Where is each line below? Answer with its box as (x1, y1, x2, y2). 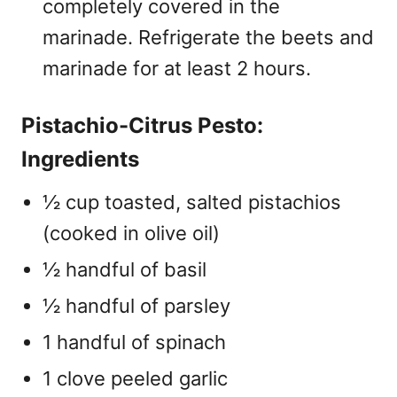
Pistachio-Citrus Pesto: (21, 112, 263, 138)
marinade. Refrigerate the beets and (43, 25, 374, 49)
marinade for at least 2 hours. (43, 56, 311, 80)
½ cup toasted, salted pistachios (43, 190, 341, 214)
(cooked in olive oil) (43, 221, 220, 245)
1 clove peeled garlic (43, 366, 228, 390)
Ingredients (21, 145, 139, 172)
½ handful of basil (43, 257, 206, 281)
